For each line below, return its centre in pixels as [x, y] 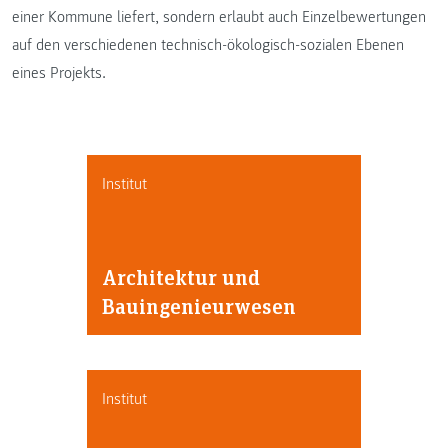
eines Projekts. [59, 73]
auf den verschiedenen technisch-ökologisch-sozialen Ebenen [208, 45]
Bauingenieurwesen [198, 306]
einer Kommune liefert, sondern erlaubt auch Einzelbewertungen [219, 17]
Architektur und [180, 277]
